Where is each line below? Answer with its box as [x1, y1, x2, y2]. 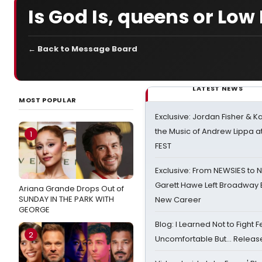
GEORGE [19, 204, 50, 215]
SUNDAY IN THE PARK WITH [19, 194, 114, 205]
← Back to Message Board [28, 43, 137, 54]
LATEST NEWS [192, 84, 243, 93]
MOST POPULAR [19, 95, 77, 105]
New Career [155, 194, 201, 205]
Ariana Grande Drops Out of [19, 183, 124, 194]
